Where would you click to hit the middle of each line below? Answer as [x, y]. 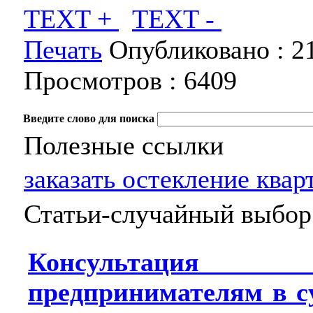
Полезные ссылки [124, 145]
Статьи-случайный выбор [168, 214]
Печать [63, 50]
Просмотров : [104, 80]
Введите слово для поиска [89, 118]
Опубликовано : [197, 50]
